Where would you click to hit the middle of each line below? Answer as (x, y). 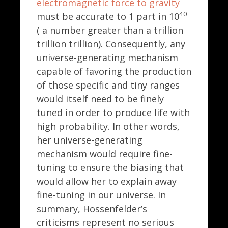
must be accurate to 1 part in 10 (108, 16)
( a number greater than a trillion (110, 30)
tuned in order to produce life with (113, 112)
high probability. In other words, (108, 126)
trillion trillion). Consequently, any (111, 44)
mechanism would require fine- (105, 153)
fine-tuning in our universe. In (101, 195)
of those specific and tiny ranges (108, 85)
